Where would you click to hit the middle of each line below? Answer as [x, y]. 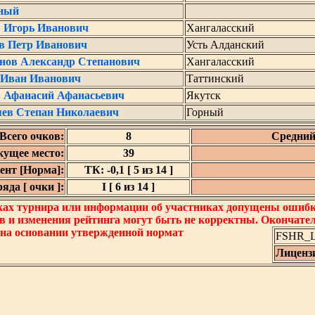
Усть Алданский [225, 45]
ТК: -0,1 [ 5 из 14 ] [128, 170]
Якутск [204, 95]
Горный [205, 112]
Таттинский [215, 78]
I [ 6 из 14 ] [128, 187]
